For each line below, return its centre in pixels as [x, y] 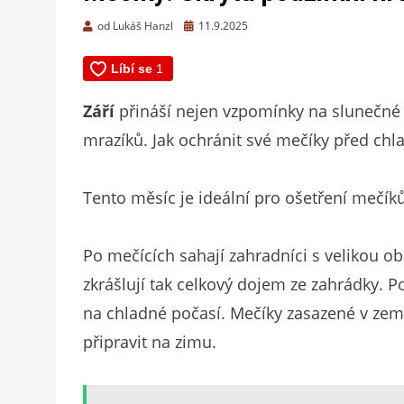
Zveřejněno [211, 25]
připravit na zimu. [150, 342]
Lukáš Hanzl [143, 26]
